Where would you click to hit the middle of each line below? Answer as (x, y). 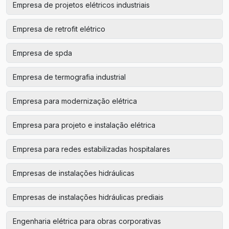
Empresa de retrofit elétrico (59, 29)
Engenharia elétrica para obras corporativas (87, 221)
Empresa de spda (42, 53)
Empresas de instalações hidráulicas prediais (88, 197)
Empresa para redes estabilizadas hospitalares (91, 149)
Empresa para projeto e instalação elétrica (84, 125)
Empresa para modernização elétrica (75, 101)
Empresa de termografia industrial (69, 77)
